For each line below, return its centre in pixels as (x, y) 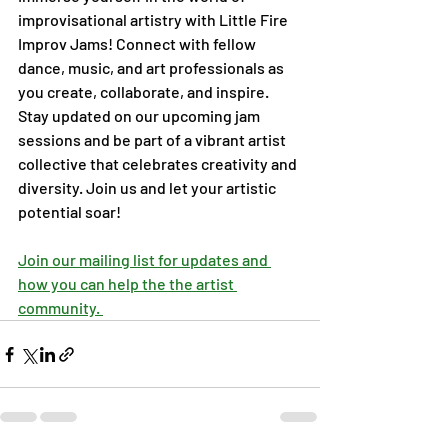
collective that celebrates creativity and (159, 164)
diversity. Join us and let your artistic (148, 188)
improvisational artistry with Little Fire (154, 20)
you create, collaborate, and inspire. (145, 92)
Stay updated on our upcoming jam (140, 116)
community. (60, 308)
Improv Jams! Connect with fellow (138, 44)
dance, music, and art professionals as (152, 68)
